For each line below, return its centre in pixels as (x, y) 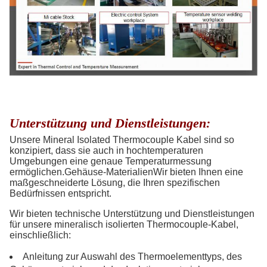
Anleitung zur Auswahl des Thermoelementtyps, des (132, 257)
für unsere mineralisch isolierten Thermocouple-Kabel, (124, 225)
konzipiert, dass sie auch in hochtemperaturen (106, 151)
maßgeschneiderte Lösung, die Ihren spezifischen (115, 183)
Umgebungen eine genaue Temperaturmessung (111, 162)
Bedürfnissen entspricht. (60, 194)
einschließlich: (40, 235)
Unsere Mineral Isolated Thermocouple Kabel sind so (122, 140)
